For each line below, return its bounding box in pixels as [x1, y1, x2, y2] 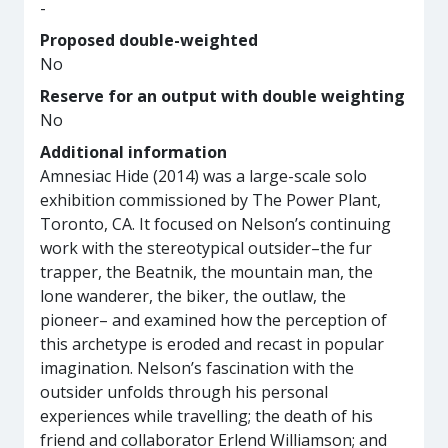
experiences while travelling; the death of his [40, 405, 373, 427]
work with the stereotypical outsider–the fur [40, 237, 372, 259]
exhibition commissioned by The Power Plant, [40, 189, 381, 211]
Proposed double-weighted [40, 29, 258, 51]
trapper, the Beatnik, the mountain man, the [40, 261, 373, 283]
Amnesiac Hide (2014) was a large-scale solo [40, 165, 367, 187]
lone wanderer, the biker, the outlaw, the [40, 285, 346, 307]
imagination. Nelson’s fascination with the [40, 357, 354, 379]
